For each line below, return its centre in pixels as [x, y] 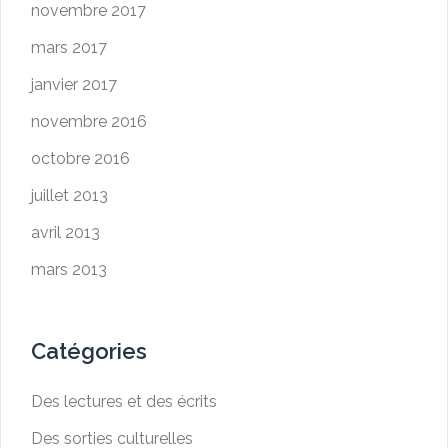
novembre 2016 [89, 122]
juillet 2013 [69, 196]
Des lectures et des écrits [124, 402]
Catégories [89, 351]
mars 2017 [69, 48]
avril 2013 [65, 233]
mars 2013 [69, 270]
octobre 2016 [80, 159]
